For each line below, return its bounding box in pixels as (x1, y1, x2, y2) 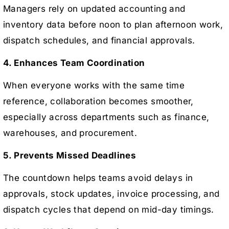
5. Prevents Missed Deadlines (3, 150, 136, 161)
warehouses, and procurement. (3, 127, 138, 138)
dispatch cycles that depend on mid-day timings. (3, 204, 214, 215)
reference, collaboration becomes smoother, (3, 96, 194, 106)
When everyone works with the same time (3, 80, 185, 90)
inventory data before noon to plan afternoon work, (3, 19, 223, 30)
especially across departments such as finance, (3, 111, 210, 122)
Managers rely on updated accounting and (3, 3, 186, 14)
